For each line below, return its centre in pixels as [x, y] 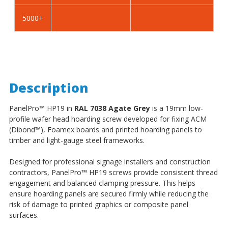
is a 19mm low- [176, 108]
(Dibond [22, 129]
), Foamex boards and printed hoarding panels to [121, 129]
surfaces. [24, 215]
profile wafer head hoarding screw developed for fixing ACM [108, 119]
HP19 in [59, 108]
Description [49, 87]
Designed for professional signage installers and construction [110, 161]
